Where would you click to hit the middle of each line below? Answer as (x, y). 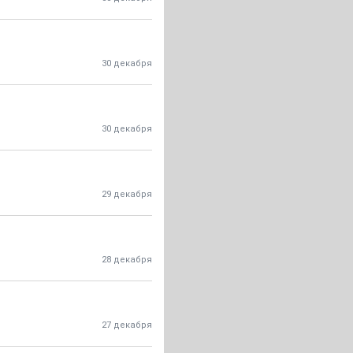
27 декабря (127, 325)
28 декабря (127, 260)
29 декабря (127, 194)
